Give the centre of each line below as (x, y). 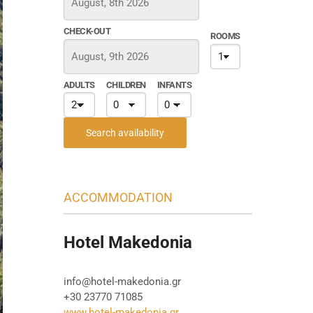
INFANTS (174, 85)
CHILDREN (126, 85)
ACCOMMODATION (118, 197)
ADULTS (79, 85)
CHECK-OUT (87, 31)
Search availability (125, 132)
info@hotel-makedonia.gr (122, 281)
